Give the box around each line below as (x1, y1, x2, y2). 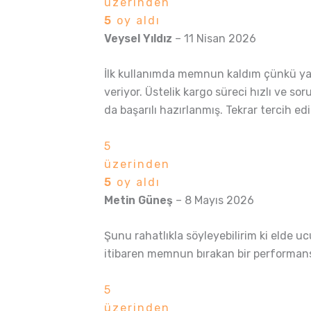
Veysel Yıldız (104, 31, 175, 45)
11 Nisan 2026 (184, 31, 256, 45)
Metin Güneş (104, 193, 176, 207)
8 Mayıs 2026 (185, 193, 254, 207)
